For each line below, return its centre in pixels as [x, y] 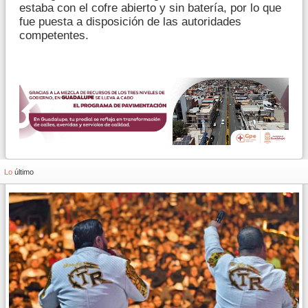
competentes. [54, 35]
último [24, 172]
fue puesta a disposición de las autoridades [130, 21]
